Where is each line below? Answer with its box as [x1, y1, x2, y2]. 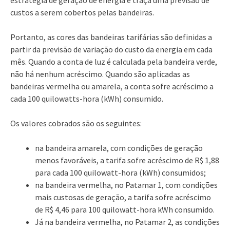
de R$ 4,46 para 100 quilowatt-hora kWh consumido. [35, 204, 216, 215]
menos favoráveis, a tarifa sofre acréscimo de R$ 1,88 [35, 155, 219, 165]
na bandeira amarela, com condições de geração [35, 142, 203, 153]
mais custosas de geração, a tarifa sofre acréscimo [35, 191, 211, 202]
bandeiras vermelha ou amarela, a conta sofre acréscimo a [10, 81, 214, 91]
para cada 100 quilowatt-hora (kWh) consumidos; [35, 167, 206, 178]
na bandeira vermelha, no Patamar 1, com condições [35, 179, 218, 190]
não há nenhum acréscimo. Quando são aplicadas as [10, 68, 190, 79]
